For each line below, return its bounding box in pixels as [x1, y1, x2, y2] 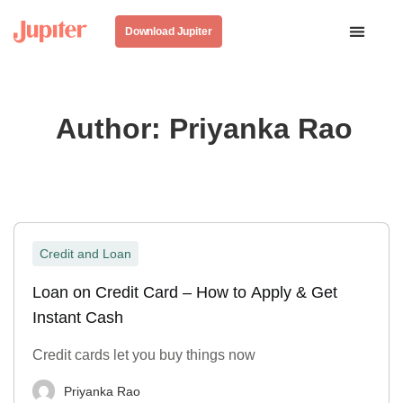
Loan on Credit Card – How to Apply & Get [32, 283, 337, 301]
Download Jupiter [124, 25, 212, 38]
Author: [55, 112, 169, 145]
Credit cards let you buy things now [32, 347, 255, 363]
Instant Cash [32, 309, 123, 327]
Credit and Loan [40, 246, 131, 261]
